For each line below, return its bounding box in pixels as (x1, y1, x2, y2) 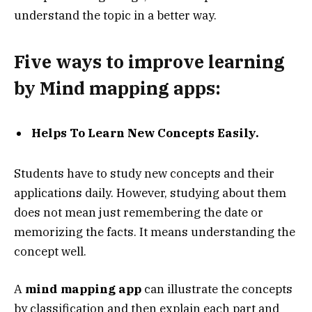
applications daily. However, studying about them (14, 185, 286, 201)
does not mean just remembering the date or (14, 205, 263, 221)
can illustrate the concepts (141, 281, 292, 297)
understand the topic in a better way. (14, 7, 217, 23)
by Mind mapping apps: (14, 76, 221, 100)
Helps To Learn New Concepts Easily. (31, 125, 259, 141)
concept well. (14, 244, 86, 260)
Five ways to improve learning (14, 49, 285, 73)
